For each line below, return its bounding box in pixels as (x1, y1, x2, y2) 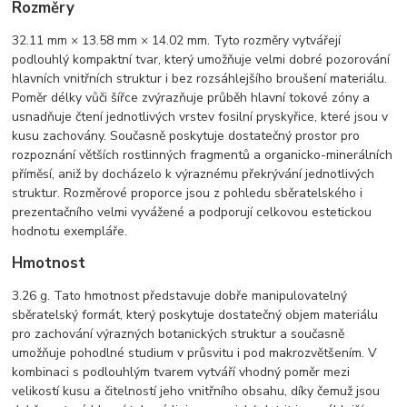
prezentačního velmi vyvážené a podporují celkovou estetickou (12, 203, 372, 222)
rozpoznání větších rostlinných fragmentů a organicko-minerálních (12, 146, 393, 164)
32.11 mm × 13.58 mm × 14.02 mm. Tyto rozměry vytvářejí (12, 32, 342, 50)
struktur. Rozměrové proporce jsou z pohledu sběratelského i (12, 184, 363, 203)
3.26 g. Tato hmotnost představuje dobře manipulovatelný (12, 287, 348, 305)
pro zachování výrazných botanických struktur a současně (12, 325, 345, 343)
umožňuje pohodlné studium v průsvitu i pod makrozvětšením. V (12, 344, 378, 362)
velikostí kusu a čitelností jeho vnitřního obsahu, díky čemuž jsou (12, 382, 381, 401)
